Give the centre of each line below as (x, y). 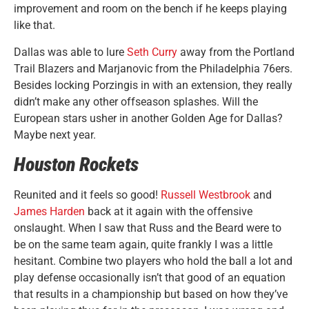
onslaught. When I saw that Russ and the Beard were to (148, 228)
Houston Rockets (76, 165)
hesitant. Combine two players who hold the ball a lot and (153, 261)
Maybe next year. (55, 134)
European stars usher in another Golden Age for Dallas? (148, 118)
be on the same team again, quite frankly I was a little (143, 245)
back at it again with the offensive (169, 212)
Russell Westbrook (206, 195)
